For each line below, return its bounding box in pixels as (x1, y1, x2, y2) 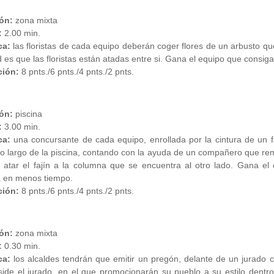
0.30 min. (1, 241, 40, 251)
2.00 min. (1, 28, 40, 39)
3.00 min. (1, 122, 40, 132)
